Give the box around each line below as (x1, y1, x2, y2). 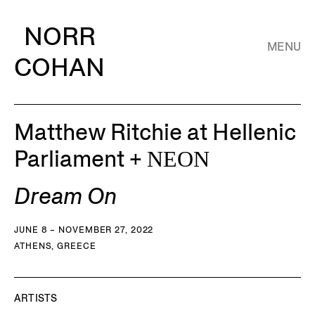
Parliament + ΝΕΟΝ (14, 145, 210, 173)
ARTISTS (14, 292, 58, 304)
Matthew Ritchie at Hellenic (14, 118, 296, 146)
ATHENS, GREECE (14, 240, 96, 251)
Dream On (14, 182, 117, 210)
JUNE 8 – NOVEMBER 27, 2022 (14, 224, 154, 235)
